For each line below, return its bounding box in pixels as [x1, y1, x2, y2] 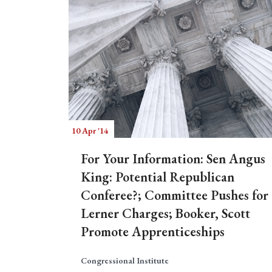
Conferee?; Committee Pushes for [81, 186, 268, 204]
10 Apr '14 [72, 125, 108, 136]
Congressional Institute [81, 255, 169, 266]
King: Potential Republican [81, 168, 234, 186]
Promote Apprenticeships [81, 223, 225, 240]
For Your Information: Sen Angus [81, 150, 265, 168]
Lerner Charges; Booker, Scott [81, 205, 250, 222]
